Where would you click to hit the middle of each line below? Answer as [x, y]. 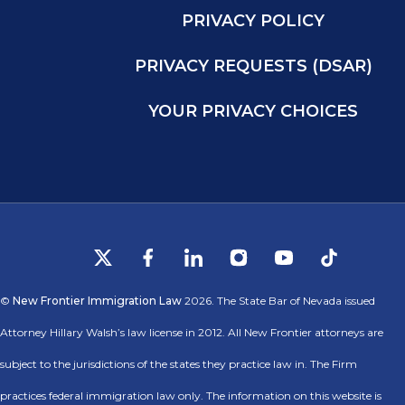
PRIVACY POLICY [253, 20]
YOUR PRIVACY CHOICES [253, 111]
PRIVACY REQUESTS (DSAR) [253, 66]
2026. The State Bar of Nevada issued [278, 300]
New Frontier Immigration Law [97, 300]
